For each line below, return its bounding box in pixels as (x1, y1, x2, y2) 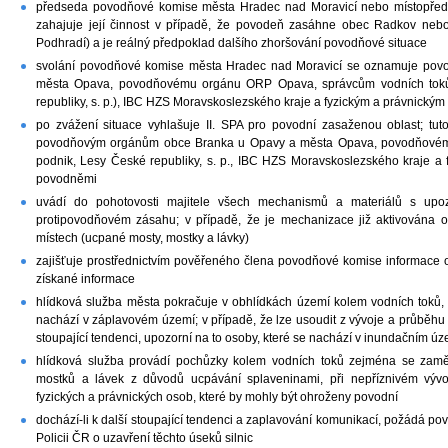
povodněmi (36, 172, 97, 187)
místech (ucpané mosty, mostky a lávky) (36, 231, 249, 246)
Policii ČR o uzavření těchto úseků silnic (36, 431, 253, 446)
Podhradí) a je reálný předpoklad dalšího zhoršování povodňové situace (36, 36, 427, 51)
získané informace (36, 272, 135, 287)
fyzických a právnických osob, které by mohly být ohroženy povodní (36, 390, 398, 405)
